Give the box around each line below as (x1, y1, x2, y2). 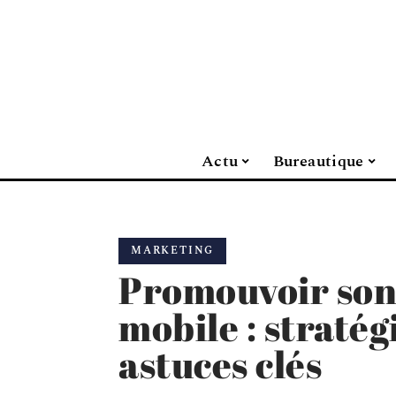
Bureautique (272, 148, 364, 173)
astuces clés (118, 339, 322, 389)
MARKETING (131, 242, 215, 259)
